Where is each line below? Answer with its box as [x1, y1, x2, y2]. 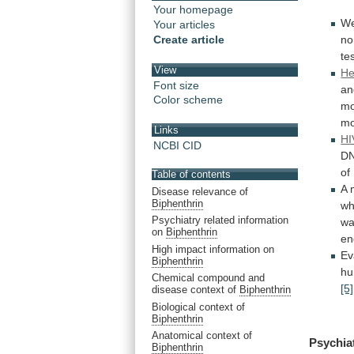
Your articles [153, 18, 215, 32]
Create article [153, 33, 224, 47]
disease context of [152, 284, 239, 296]
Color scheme [153, 93, 223, 107]
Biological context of [152, 300, 245, 313]
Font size [153, 78, 199, 92]
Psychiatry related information [152, 214, 288, 227]
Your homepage [153, 3, 233, 17]
